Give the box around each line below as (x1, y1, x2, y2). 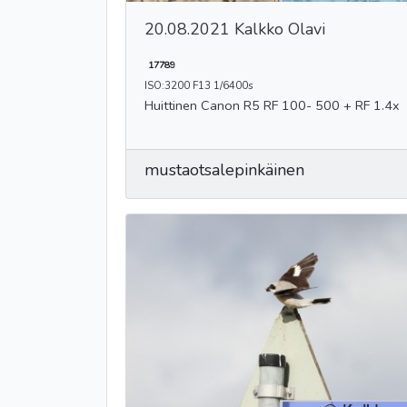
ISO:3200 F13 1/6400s (144, 77, 253, 93)
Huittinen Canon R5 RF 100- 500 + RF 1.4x (201, 95, 400, 114)
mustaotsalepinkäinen (144, 158, 304, 181)
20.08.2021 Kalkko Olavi (144, 17, 325, 40)
